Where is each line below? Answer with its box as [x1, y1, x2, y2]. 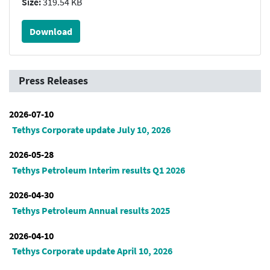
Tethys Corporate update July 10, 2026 [11, 123, 171, 136]
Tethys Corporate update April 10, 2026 [11, 245, 172, 257]
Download [30, 25, 72, 38]
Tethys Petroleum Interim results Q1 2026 [11, 163, 185, 176]
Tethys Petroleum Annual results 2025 [11, 204, 170, 217]
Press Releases [19, 74, 88, 88]
